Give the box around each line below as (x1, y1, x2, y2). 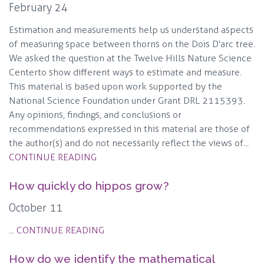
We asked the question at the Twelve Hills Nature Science (9, 52, 252, 64)
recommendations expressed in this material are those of (9, 123, 250, 135)
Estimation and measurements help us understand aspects (9, 24, 253, 36)
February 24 (9, 1, 68, 15)
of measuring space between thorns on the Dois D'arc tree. (9, 38, 255, 50)
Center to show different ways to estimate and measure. (9, 67, 242, 78)
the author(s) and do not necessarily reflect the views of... (9, 137, 249, 149)
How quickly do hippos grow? (9, 179, 169, 193)
